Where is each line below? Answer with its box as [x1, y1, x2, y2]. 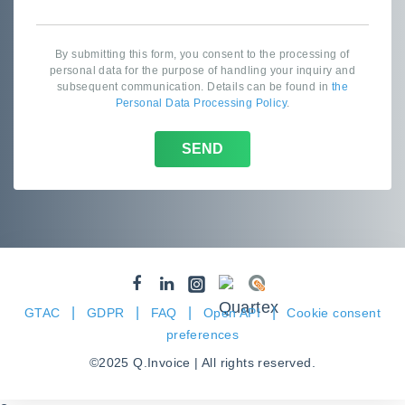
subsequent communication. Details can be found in [56, 80, 332, 93]
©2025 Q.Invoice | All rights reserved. [89, 355, 316, 371]
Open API [203, 306, 261, 321]
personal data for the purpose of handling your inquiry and [49, 63, 356, 77]
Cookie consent [287, 306, 381, 321]
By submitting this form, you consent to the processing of [55, 47, 350, 61]
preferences [165, 327, 240, 343]
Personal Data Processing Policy [115, 96, 287, 109]
